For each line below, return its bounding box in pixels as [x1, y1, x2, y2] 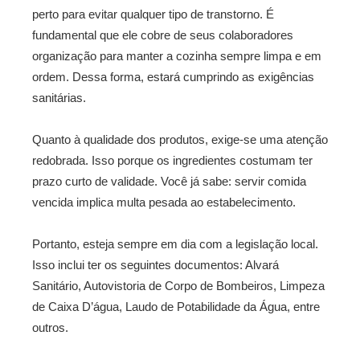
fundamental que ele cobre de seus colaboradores [32, 28, 293, 42]
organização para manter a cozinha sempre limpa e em [32, 49, 321, 63]
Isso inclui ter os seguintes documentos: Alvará [32, 258, 279, 272]
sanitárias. [32, 91, 86, 104]
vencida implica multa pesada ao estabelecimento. [32, 195, 296, 209]
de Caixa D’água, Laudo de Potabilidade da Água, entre [32, 300, 320, 313]
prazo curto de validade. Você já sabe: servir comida [32, 174, 306, 188]
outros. [32, 321, 68, 334]
